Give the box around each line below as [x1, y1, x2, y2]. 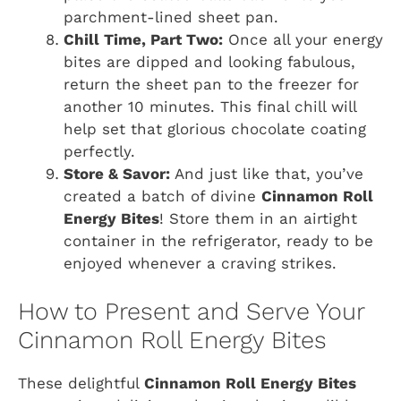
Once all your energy [223, 30, 383, 48]
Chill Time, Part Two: [64, 30, 223, 48]
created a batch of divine [64, 186, 261, 205]
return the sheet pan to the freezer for [64, 74, 359, 93]
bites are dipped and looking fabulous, [64, 52, 355, 71]
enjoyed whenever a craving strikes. [64, 253, 337, 272]
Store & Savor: [64, 164, 170, 183]
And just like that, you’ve [170, 164, 363, 183]
